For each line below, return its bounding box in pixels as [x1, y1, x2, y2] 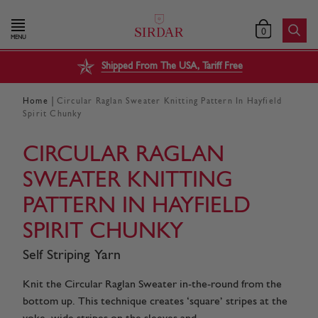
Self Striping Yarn [23, 248, 121, 263]
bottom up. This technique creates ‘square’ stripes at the [23, 295, 287, 307]
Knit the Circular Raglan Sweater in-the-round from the [23, 278, 282, 290]
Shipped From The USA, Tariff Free [101, 61, 243, 72]
